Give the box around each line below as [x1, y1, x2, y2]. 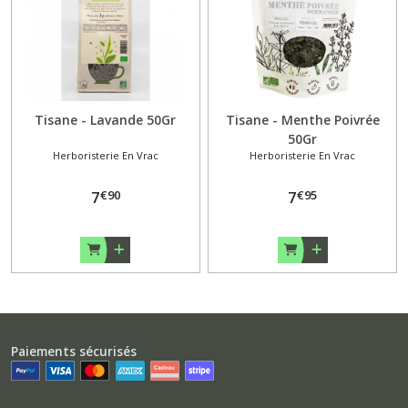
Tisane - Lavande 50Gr [35, 111, 177, 129]
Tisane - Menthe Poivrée [225, 111, 380, 129]
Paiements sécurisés [11, 342, 137, 361]
